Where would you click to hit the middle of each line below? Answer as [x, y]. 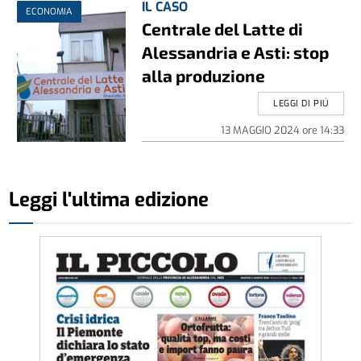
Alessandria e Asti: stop [236, 52]
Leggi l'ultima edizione [109, 200]
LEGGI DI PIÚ [301, 104]
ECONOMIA [50, 12]
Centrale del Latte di [223, 29]
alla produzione [204, 76]
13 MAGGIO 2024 [261, 131]
